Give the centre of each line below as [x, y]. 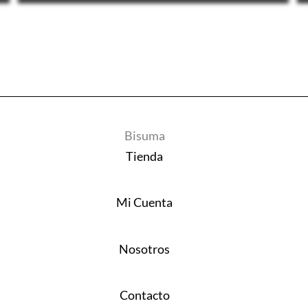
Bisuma [144, 135]
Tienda [145, 156]
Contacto [144, 295]
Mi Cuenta [145, 202]
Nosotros [145, 249]
